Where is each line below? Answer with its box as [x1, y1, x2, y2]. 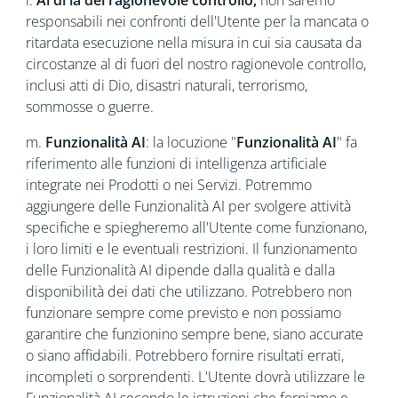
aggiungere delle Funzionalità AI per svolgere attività [25, 196, 351, 216]
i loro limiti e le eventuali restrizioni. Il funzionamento [25, 239, 357, 259]
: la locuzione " [145, 132, 236, 152]
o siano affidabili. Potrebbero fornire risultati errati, [25, 346, 344, 365]
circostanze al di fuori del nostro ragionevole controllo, [25, 54, 366, 74]
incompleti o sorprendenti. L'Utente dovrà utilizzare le [25, 367, 365, 386]
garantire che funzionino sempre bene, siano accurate [25, 324, 363, 344]
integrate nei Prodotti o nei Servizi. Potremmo [25, 175, 312, 195]
